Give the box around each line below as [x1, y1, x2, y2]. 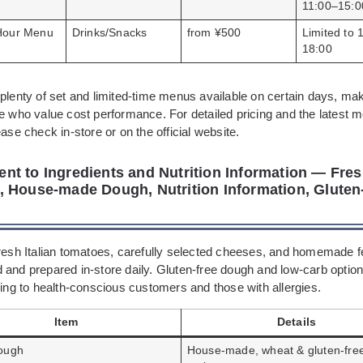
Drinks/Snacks [71, 26, 147, 39]
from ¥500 [186, 26, 241, 39]
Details [276, 316, 317, 329]
